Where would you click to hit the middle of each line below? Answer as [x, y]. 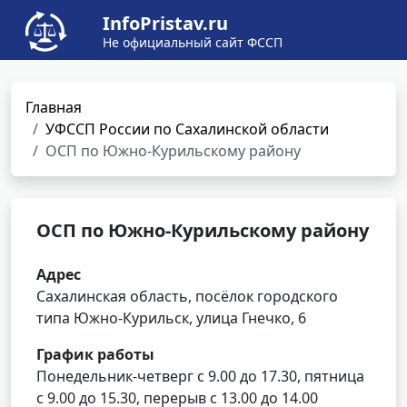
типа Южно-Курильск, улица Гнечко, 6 [171, 318]
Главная [54, 107]
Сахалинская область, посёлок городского [187, 296]
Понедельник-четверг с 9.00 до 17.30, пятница [200, 376]
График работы [95, 354]
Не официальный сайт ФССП [193, 42]
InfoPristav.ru [165, 23]
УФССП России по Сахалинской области [187, 129]
